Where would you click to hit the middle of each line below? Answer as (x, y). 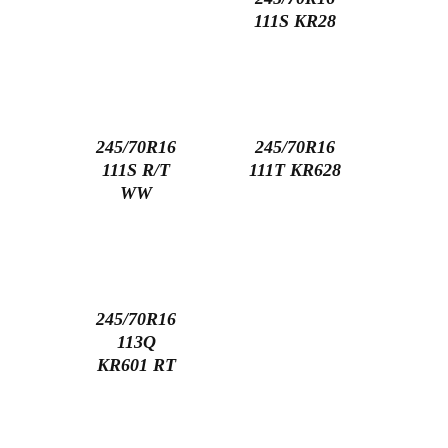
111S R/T (136, 170)
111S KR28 (295, 21)
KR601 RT (136, 365)
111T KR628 (295, 170)
